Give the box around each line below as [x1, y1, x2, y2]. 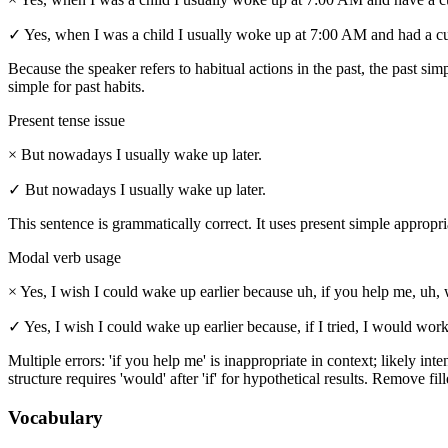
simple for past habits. [8, 78, 145, 96]
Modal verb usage [8, 249, 121, 267]
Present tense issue [8, 112, 125, 130]
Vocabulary [8, 406, 103, 428]
